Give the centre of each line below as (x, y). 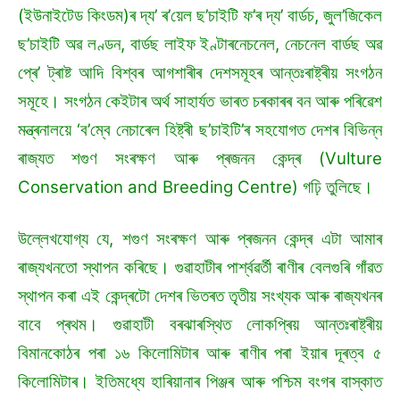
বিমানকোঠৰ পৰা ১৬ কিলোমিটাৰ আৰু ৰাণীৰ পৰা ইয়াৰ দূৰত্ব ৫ (200, 354)
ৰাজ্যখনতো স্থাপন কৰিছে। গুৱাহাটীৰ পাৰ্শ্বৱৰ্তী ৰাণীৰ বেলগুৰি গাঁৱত (200, 268)
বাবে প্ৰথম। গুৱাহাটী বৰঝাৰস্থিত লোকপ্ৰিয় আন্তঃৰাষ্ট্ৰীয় (200, 325)
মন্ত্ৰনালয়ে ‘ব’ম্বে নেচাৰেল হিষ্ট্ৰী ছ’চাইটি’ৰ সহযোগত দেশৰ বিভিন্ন (200, 130)
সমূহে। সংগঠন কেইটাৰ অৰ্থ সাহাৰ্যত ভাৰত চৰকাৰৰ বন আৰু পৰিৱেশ (200, 102)
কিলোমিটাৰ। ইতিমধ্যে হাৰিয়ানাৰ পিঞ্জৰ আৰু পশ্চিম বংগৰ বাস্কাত (200, 382)
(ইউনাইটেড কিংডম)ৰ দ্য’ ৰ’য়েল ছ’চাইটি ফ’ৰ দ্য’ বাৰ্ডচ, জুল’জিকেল (200, 16)
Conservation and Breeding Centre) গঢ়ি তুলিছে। (198, 187)
